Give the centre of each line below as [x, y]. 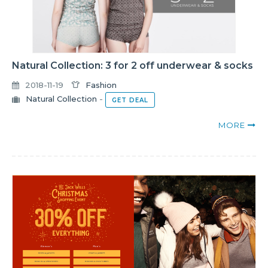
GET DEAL [130, 100]
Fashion [101, 85]
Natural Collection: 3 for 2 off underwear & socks [133, 66]
